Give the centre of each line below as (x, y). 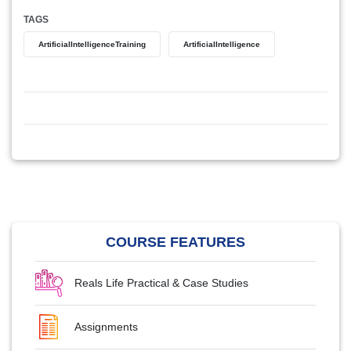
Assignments (106, 327)
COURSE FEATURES (175, 242)
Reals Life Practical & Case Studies (161, 283)
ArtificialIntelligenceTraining (92, 45)
